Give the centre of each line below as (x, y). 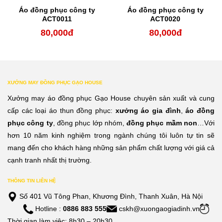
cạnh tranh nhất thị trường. (50, 160)
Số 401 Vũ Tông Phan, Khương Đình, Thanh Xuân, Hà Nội (110, 196)
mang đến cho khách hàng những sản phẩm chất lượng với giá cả (111, 147)
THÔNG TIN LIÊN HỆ (32, 180)
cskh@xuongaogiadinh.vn (158, 208)
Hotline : (48, 208)
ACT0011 (57, 19)
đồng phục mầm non (162, 123)
